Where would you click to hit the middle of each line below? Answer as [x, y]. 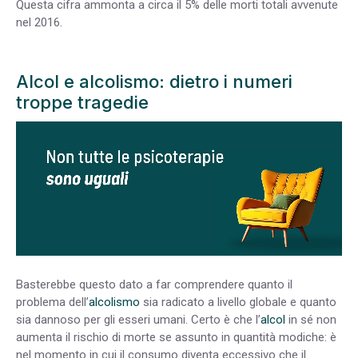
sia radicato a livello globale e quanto [238, 302]
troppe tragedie [82, 102]
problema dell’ [52, 302]
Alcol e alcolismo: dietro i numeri [154, 81]
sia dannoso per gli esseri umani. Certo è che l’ [138, 319]
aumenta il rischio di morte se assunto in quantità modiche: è [176, 337]
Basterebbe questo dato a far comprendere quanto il [154, 284]
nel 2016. [39, 22]
